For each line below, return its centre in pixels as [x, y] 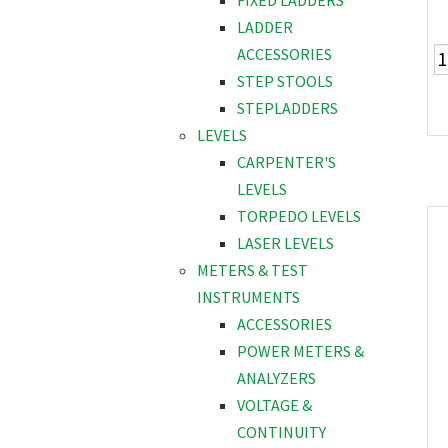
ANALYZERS [276, 378]
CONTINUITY [281, 432]
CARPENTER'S [286, 162]
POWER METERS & [300, 351]
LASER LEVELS [285, 243]
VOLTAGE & [274, 405]
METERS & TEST [252, 270]
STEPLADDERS [287, 108]
